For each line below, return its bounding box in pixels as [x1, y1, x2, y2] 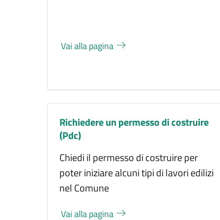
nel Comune [59, 180, 109, 196]
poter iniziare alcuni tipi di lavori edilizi [59, 165, 214, 181]
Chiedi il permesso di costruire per [59, 150, 198, 165]
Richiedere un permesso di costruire [59, 114, 209, 130]
